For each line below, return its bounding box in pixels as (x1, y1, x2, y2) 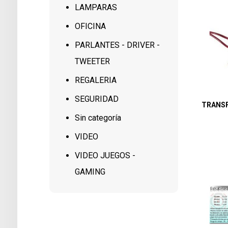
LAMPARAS (75, 3, 118, 12)
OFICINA (75, 21, 106, 31)
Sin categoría (75, 113, 122, 123)
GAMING (75, 167, 106, 177)
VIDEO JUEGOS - (75, 151, 136, 160)
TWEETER (75, 56, 110, 66)
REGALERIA (75, 75, 117, 85)
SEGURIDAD (75, 94, 119, 104)
